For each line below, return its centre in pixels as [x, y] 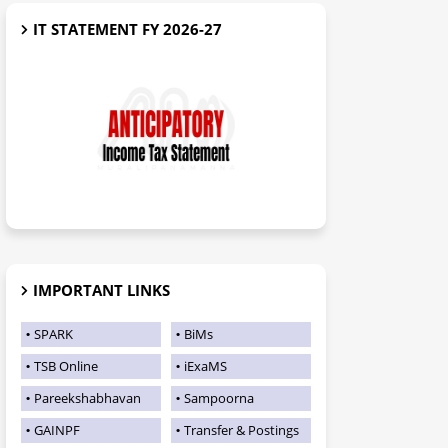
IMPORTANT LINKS [101, 290]
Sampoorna [219, 398]
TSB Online [66, 366]
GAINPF [57, 430]
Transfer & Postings [241, 430]
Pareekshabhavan [87, 398]
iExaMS [205, 366]
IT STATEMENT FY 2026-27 [127, 29]
